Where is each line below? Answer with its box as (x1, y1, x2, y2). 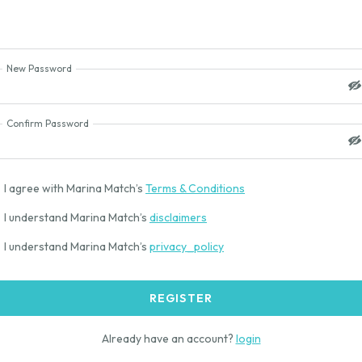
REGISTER (149, 291, 213, 305)
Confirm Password (6, 117, 89, 129)
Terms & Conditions (145, 181, 245, 196)
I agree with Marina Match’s (4, 181, 145, 196)
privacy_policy (149, 239, 224, 254)
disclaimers (149, 210, 207, 225)
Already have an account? (101, 331, 236, 346)
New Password (6, 62, 72, 74)
